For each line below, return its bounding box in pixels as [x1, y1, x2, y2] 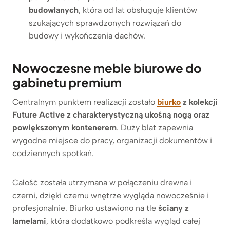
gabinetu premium [12, 74, 122, 90]
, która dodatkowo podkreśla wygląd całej [46, 216, 200, 226]
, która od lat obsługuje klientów [79, 5, 197, 15]
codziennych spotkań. [12, 148, 94, 158]
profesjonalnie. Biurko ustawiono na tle [12, 203, 158, 213]
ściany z [158, 203, 189, 213]
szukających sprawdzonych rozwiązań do [29, 17, 181, 28]
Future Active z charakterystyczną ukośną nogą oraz [12, 109, 209, 120]
